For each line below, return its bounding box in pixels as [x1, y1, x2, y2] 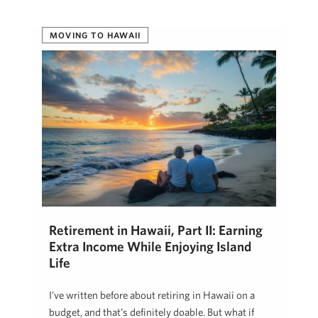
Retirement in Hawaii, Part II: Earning [49, 222, 263, 238]
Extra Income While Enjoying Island [49, 238, 251, 255]
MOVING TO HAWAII [50, 30, 141, 40]
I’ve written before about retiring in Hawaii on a [49, 289, 255, 302]
